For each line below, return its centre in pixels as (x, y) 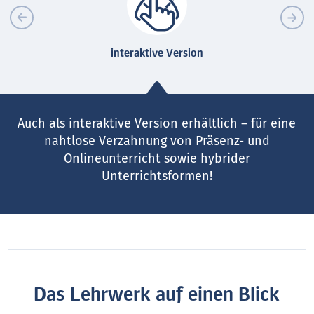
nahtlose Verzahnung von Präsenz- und (157, 141)
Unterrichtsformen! (157, 176)
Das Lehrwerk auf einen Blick (157, 295)
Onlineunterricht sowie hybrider (157, 158)
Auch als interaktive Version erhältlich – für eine (157, 123)
